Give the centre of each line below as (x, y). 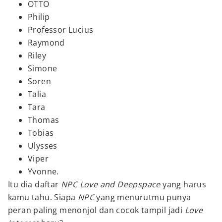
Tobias (41, 133)
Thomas (44, 120)
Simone (43, 68)
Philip (39, 17)
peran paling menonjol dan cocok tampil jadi (96, 210)
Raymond (46, 43)
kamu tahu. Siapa (43, 197)
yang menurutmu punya (144, 197)
